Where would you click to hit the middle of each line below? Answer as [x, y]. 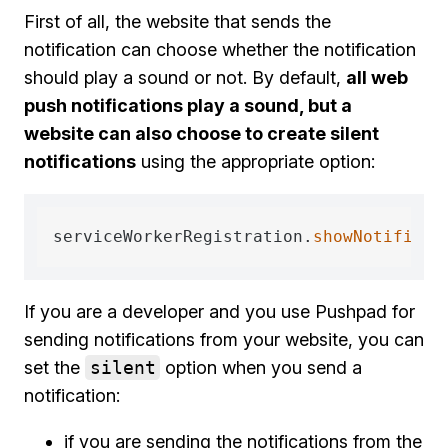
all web [377, 77]
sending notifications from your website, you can [224, 339]
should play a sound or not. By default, [185, 77]
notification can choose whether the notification [220, 49]
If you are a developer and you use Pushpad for [219, 311]
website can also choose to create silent [201, 133]
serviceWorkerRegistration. [183, 236]
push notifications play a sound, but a [188, 105]
